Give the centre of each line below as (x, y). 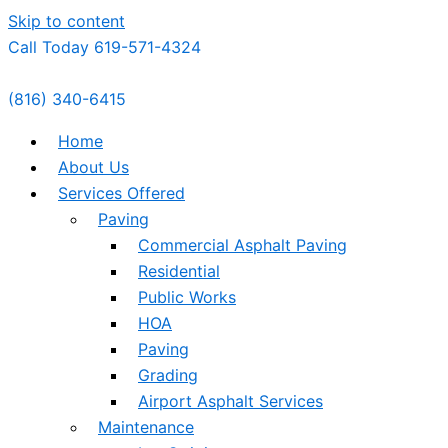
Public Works (187, 297)
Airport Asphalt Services (230, 401)
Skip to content (66, 21)
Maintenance (146, 427)
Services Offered (121, 193)
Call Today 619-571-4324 (104, 47)
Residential (179, 271)
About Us (93, 167)
